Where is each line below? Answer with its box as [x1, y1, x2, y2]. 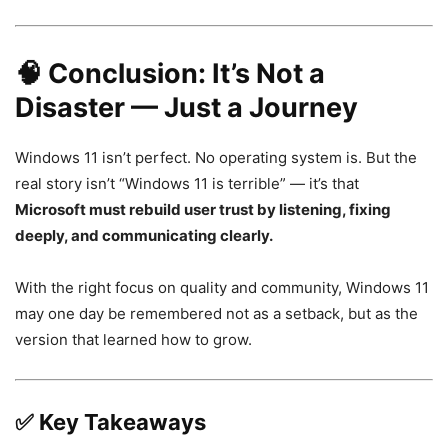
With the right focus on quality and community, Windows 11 [15, 277, 429, 297]
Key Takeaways [39, 408, 206, 435]
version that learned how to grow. [15, 329, 252, 349]
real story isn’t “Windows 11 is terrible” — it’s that [15, 173, 359, 193]
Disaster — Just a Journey [15, 90, 358, 124]
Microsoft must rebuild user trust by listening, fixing [15, 199, 391, 219]
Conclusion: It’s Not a [48, 56, 325, 90]
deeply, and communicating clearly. [15, 225, 273, 245]
